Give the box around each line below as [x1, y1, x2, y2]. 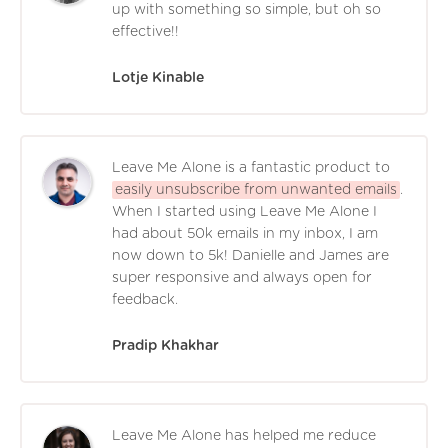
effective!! [112, 24, 179, 39]
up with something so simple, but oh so [112, 2, 381, 17]
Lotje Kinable [112, 70, 204, 85]
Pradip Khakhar [112, 338, 219, 353]
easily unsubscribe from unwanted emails [115, 182, 397, 197]
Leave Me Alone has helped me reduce [112, 428, 376, 443]
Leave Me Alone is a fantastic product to [112, 160, 390, 175]
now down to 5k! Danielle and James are [112, 248, 389, 263]
